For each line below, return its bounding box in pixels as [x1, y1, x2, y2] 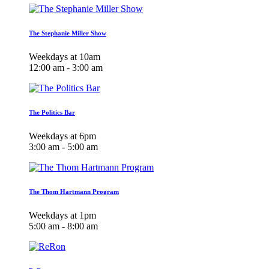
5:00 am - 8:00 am [29, 221, 98, 232]
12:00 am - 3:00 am [29, 62, 103, 73]
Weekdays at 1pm [29, 210, 96, 221]
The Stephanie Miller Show [29, 29, 106, 37]
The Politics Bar [29, 109, 75, 116]
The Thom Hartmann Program [29, 188, 119, 196]
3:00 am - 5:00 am [29, 142, 98, 153]
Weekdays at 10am [29, 52, 100, 62]
